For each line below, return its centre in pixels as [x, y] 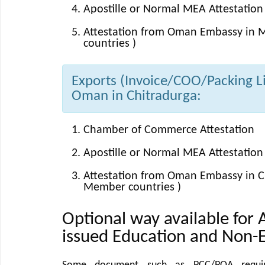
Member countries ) [132, 187]
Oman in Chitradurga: [136, 96]
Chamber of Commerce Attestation [169, 130]
